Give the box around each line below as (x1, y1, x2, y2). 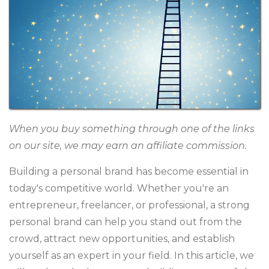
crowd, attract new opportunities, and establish (9, 233, 235, 244)
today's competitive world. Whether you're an (9, 183, 229, 194)
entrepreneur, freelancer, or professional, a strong (9, 199, 250, 211)
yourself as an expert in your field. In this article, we (9, 250, 254, 261)
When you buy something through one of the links (9, 123, 255, 134)
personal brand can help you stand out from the (9, 216, 242, 228)
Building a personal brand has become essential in (9, 166, 249, 177)
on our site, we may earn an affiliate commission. (9, 140, 247, 151)
